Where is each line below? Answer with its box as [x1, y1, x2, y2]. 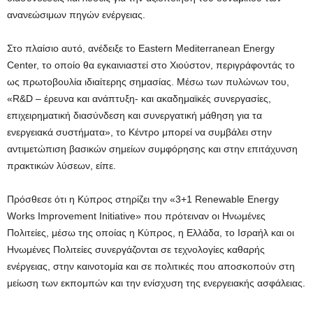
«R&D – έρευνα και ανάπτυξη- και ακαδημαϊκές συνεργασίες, [7, 93, 271, 105]
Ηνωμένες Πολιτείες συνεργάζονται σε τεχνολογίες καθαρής [7, 244, 265, 256]
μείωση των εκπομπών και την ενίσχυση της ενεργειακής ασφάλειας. [7, 277, 305, 289]
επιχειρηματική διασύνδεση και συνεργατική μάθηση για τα [7, 110, 262, 122]
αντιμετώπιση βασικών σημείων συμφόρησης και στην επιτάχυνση [7, 143, 298, 155]
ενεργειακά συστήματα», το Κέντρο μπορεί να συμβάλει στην [7, 126, 272, 138]
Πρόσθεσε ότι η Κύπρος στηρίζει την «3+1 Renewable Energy [7, 194, 279, 205]
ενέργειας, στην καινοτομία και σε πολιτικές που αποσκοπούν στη [7, 261, 295, 272]
